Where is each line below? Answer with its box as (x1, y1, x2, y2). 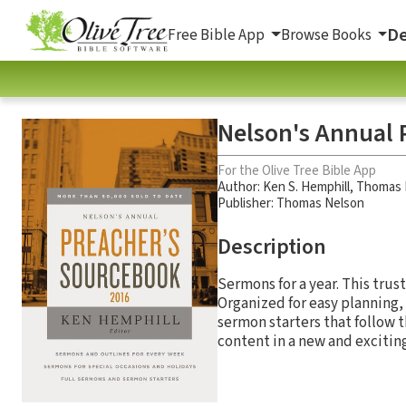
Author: (217, 177, 263, 197)
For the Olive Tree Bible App (217, 160, 376, 180)
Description (217, 230, 326, 263)
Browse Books (280, 24, 374, 46)
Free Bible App (168, 24, 267, 46)
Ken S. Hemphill (263, 177, 350, 197)
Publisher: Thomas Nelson (217, 193, 364, 213)
